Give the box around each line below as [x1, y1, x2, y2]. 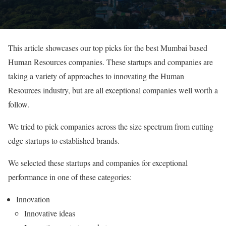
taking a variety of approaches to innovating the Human [8, 70, 184, 81]
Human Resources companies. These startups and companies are [8, 56, 213, 67]
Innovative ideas [24, 207, 75, 218]
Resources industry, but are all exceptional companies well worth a [8, 84, 218, 95]
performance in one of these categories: [8, 171, 132, 182]
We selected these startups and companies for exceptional [8, 157, 188, 168]
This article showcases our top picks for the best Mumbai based [8, 42, 207, 53]
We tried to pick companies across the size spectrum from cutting [8, 121, 213, 132]
